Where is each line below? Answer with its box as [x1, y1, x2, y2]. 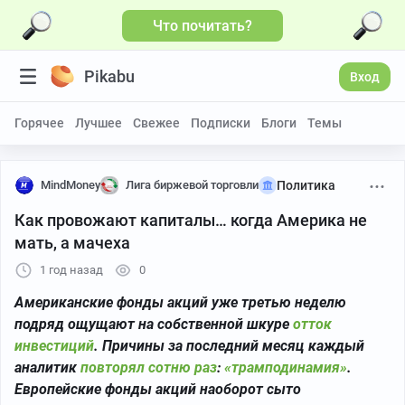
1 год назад [40, 263, 103, 277]
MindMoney [41, 178, 100, 192]
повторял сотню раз [80, 359, 217, 376]
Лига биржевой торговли [126, 178, 259, 192]
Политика [277, 178, 335, 193]
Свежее [133, 116, 180, 130]
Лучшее [75, 116, 122, 130]
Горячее [14, 116, 64, 130]
